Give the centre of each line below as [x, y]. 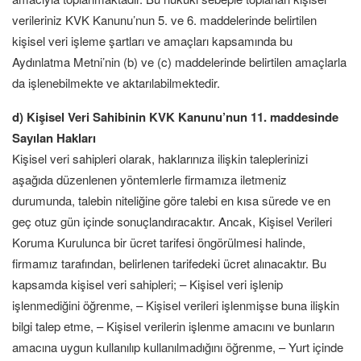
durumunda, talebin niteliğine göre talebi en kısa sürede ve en [171, 200]
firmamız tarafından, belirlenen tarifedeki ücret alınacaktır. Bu [169, 263]
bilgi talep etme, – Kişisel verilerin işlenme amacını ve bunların [173, 326]
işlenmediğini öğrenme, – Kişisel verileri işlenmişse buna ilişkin [176, 305]
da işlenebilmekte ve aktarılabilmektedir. [116, 83]
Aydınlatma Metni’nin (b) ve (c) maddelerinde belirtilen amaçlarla [179, 62]
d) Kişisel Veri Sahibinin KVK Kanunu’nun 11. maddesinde [175, 117]
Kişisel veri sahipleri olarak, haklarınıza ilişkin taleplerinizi [160, 158]
